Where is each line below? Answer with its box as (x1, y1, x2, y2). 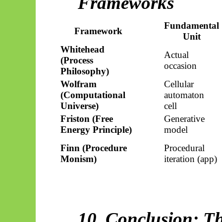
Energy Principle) (60, 124, 132, 135)
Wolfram (60, 78, 97, 89)
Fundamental (164, 20, 220, 31)
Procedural (164, 142, 205, 153)
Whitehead (60, 44, 105, 55)
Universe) (60, 100, 99, 111)
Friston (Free (60, 113, 113, 124)
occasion (164, 60, 197, 71)
